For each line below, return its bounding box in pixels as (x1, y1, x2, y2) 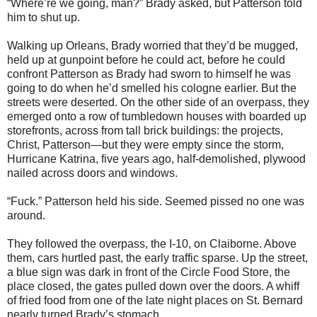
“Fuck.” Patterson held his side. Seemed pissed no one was (7, 195, 304, 207)
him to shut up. (7, 11, 80, 23)
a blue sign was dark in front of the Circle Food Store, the (7, 265, 290, 278)
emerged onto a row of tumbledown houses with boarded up (7, 110, 306, 122)
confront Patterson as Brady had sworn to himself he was (7, 67, 291, 80)
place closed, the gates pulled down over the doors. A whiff (7, 279, 299, 292)
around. (7, 209, 45, 221)
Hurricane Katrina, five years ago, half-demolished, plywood (7, 152, 306, 165)
